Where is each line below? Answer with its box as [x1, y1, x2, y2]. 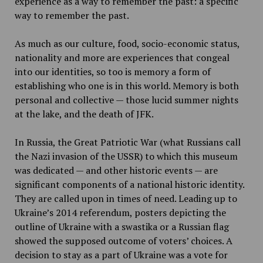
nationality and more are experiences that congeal [14, 51, 230, 64]
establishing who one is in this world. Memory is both [14, 79, 239, 92]
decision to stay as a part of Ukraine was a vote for [14, 248, 228, 261]
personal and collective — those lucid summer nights [14, 93, 238, 106]
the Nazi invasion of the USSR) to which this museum [14, 150, 238, 163]
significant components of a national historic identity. [14, 178, 244, 191]
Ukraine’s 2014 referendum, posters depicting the [14, 206, 226, 219]
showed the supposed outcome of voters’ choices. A [14, 234, 232, 247]
